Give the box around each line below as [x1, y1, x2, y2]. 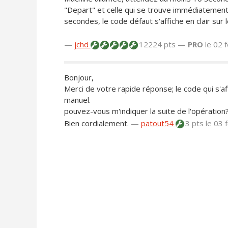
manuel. [64, 95, 91, 105]
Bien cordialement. [64, 118, 129, 129]
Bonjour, [64, 72, 94, 83]
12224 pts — [136, 39, 188, 50]
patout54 [140, 118, 176, 129]
